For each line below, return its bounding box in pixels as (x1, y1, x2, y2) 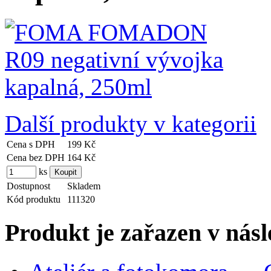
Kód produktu (7, 194, 60, 205)
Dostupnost (7, 181, 50, 192)
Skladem (67, 181, 100, 192)
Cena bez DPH (7, 152, 65, 163)
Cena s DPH (7, 139, 55, 150)
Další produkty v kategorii (5, 111, 256, 137)
